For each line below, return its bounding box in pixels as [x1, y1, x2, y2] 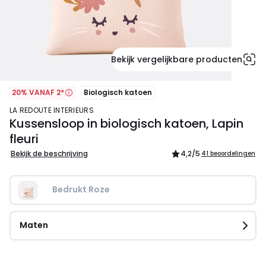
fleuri [9, 131, 39, 148]
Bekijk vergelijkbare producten [111, 53, 242, 65]
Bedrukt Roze [52, 183, 110, 196]
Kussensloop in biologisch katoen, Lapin [9, 115, 243, 132]
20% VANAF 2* [12, 87, 64, 97]
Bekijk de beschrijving [11, 148, 88, 159]
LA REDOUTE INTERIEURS [12, 105, 94, 116]
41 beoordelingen [201, 149, 255, 159]
